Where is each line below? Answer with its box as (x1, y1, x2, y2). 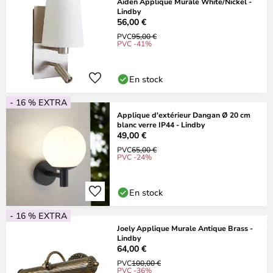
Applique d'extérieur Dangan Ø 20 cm (117, 110, 250, 119)
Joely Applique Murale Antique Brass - (117, 223, 253, 233)
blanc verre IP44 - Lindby (117, 119, 205, 129)
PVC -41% (117, 38, 152, 48)
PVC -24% (117, 152, 152, 161)
